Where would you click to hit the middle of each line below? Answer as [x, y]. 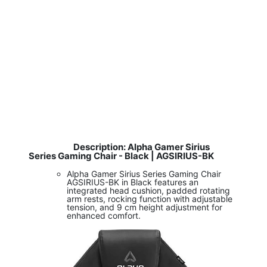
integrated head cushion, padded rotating [148, 191]
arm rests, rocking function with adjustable [150, 199]
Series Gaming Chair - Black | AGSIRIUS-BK [121, 156]
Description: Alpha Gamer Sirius [141, 147]
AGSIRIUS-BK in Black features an [133, 182]
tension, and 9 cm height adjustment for [145, 207]
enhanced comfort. [104, 216]
